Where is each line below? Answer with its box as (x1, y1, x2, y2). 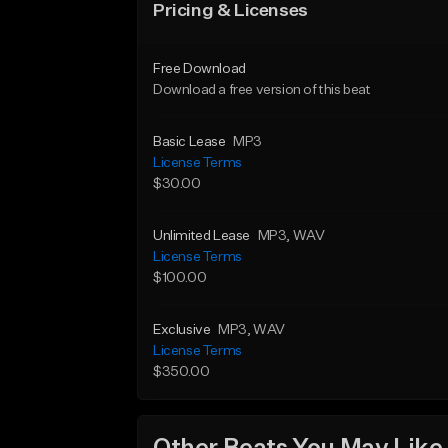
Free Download (153, 62, 246, 76)
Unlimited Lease (153, 229, 250, 243)
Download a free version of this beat (153, 83, 371, 97)
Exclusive (153, 323, 211, 337)
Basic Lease (153, 135, 226, 149)
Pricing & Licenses (153, 2, 308, 20)
